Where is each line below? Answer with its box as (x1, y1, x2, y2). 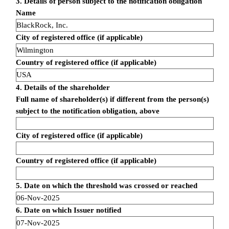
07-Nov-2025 (16, 218, 60, 227)
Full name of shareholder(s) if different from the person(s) (15, 95, 209, 103)
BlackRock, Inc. (16, 20, 68, 29)
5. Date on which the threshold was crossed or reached (15, 181, 197, 190)
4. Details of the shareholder (15, 83, 110, 91)
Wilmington (16, 45, 54, 54)
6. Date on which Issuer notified (15, 206, 121, 215)
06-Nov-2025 (16, 193, 60, 202)
